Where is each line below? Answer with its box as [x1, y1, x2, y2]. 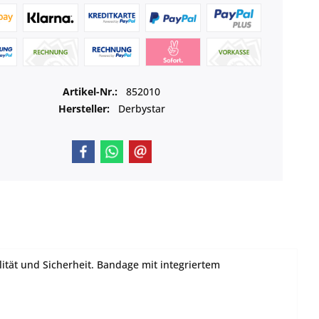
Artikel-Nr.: [63, 85, 121, 99]
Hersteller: [58, 102, 110, 116]
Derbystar [117, 102, 165, 116]
